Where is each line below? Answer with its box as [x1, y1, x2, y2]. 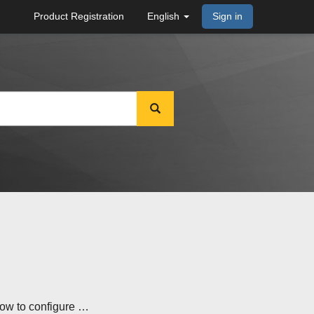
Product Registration [34, 11, 124, 22]
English [147, 11, 179, 22]
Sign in [212, 11, 243, 22]
